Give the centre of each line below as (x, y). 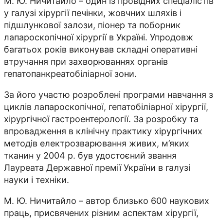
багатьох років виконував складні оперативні (101, 49)
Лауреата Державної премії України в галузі (97, 167)
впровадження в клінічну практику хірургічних (103, 131)
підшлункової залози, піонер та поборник (92, 25)
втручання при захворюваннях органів (86, 61)
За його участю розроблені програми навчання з (109, 94)
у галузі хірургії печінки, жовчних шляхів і (93, 13)
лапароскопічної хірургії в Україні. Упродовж (99, 37)
